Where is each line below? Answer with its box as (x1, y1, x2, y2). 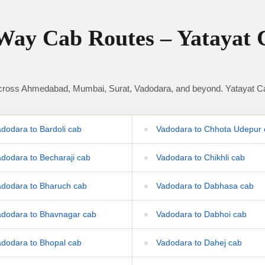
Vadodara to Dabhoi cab (154, 209, 247, 219)
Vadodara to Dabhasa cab (154, 180, 254, 190)
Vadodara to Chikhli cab (154, 152, 245, 162)
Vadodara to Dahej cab (154, 237, 242, 247)
